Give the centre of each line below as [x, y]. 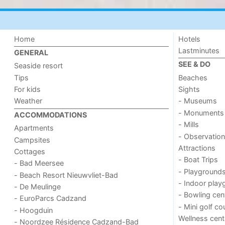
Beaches [193, 77]
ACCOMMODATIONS [51, 115]
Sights [189, 89]
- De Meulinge [38, 187]
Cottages [30, 151]
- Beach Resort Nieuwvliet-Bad [66, 175]
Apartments [34, 128]
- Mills [188, 125]
